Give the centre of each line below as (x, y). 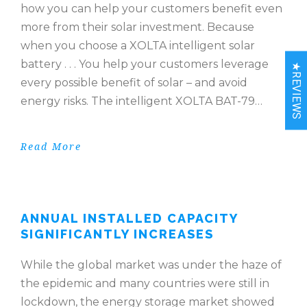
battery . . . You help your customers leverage (145, 64)
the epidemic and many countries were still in (145, 284)
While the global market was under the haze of (151, 265)
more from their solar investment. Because (137, 27)
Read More (51, 147)
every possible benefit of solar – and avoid (134, 83)
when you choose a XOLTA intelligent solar (138, 46)
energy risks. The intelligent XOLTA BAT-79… (142, 101)
